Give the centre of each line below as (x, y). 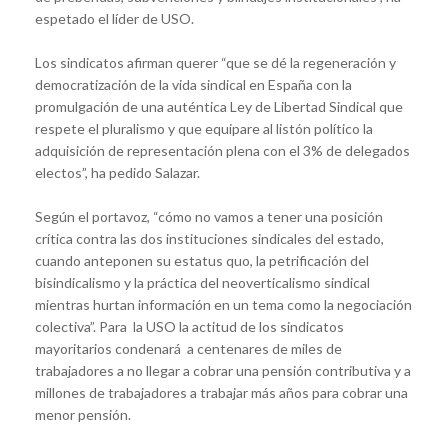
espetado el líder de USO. (114, 18)
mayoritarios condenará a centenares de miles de (188, 348)
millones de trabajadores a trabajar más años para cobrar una (221, 392)
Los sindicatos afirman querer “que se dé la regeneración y (215, 62)
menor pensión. (83, 414)
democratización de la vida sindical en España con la (193, 84)
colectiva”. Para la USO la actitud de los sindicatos (189, 326)
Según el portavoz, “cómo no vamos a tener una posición (209, 216)
